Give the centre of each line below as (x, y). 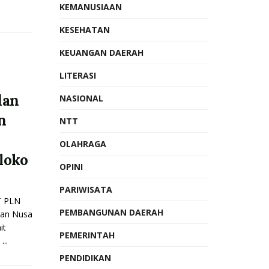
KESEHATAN (84, 30)
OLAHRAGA (83, 144)
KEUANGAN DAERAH (101, 53)
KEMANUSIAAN (90, 7)
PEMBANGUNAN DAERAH (111, 212)
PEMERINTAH (87, 235)
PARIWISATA (86, 189)
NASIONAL (81, 98)
